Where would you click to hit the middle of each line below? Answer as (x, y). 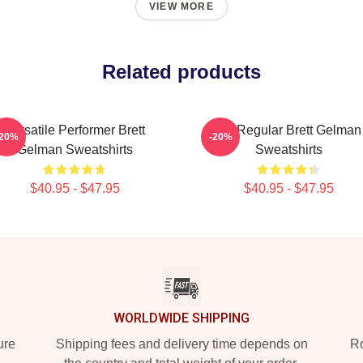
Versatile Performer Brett (75, 130)
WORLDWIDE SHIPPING (181, 318)
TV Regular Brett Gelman (288, 130)
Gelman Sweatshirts (75, 149)
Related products (181, 72)
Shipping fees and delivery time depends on (181, 344)
